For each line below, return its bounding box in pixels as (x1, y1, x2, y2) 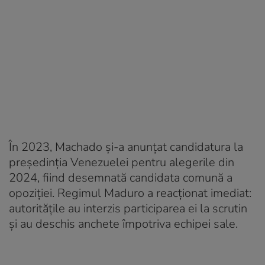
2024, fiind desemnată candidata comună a (9, 169, 232, 186)
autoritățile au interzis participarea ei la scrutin (9, 200, 247, 216)
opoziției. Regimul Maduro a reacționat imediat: (9, 185, 251, 201)
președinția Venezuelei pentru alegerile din (9, 154, 234, 170)
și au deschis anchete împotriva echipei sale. (9, 215, 238, 232)
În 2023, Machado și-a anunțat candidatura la (9, 138, 243, 155)
